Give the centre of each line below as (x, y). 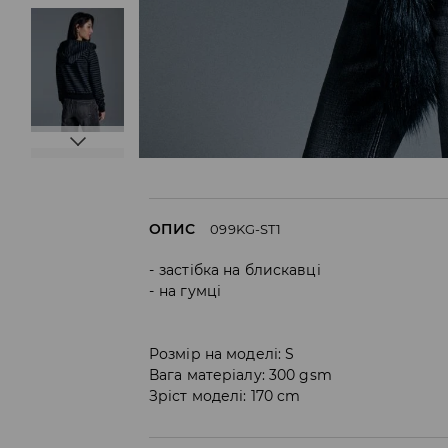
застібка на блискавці (240, 269)
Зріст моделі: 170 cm (225, 395)
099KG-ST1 (246, 228)
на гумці (190, 290)
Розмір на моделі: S (222, 353)
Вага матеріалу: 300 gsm (240, 374)
